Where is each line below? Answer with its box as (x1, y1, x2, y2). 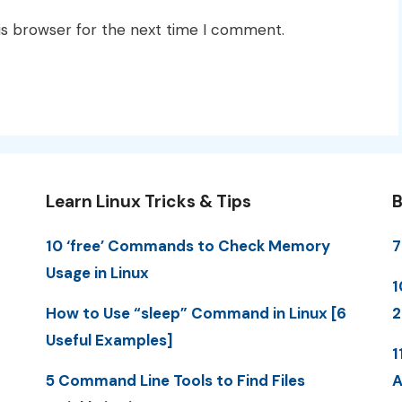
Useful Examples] (45, 329, 173, 350)
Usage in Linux (45, 262, 149, 283)
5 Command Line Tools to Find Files (45, 371, 305, 391)
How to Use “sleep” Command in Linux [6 (45, 302, 346, 323)
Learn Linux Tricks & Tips (45, 189, 251, 213)
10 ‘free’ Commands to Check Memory (45, 235, 330, 256)
